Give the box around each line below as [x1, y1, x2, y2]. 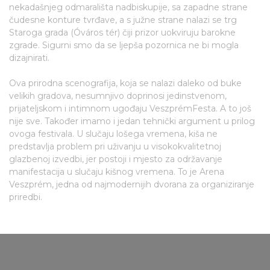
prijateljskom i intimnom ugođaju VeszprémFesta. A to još [9, 102, 251, 114]
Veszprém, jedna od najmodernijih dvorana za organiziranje [9, 178, 254, 190]
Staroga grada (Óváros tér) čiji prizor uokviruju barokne [9, 27, 236, 38]
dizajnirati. [9, 52, 49, 63]
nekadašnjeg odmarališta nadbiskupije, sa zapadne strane [9, 1, 248, 13]
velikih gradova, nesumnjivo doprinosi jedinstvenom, [9, 90, 227, 101]
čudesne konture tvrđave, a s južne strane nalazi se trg [9, 14, 237, 25]
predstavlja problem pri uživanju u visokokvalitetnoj [9, 140, 221, 152]
